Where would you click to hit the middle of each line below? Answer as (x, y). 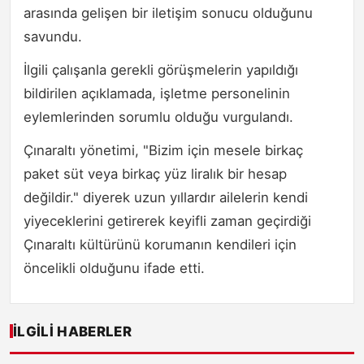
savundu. (53, 36)
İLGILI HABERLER (73, 331)
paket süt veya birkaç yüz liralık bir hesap (155, 173)
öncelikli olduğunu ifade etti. (114, 268)
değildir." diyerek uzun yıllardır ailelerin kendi (166, 197)
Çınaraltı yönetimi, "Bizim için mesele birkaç (163, 150)
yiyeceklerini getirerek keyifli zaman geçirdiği (167, 221)
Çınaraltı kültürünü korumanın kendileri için (160, 244)
